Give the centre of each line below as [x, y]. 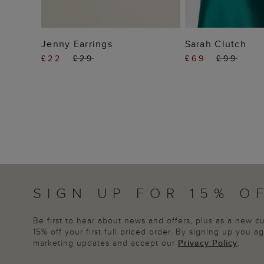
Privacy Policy [208, 243]
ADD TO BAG [111, 40]
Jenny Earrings [77, 44]
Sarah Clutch [215, 44]
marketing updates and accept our [105, 243]
